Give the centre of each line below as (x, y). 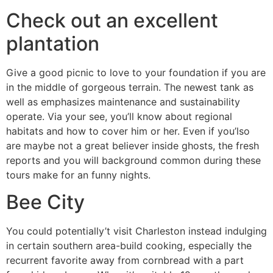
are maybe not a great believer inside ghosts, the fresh (133, 145)
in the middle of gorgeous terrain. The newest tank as (130, 87)
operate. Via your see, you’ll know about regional (119, 116)
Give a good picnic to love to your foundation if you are (136, 72)
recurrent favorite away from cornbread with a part (125, 261)
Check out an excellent (112, 20)
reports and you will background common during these (133, 160)
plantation (53, 43)
